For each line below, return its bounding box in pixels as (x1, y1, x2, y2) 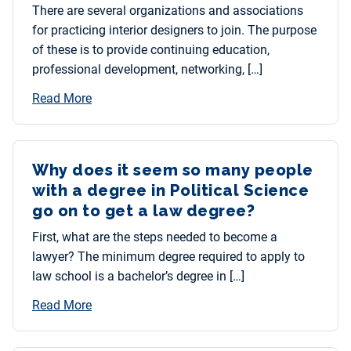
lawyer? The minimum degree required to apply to (32, 249, 305, 265)
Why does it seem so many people (32, 161, 313, 180)
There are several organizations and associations (32, 3, 303, 19)
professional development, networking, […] (32, 62, 262, 78)
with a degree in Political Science (32, 181, 309, 201)
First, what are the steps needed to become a (32, 230, 277, 245)
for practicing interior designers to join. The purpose (32, 23, 317, 38)
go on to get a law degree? (32, 201, 255, 221)
